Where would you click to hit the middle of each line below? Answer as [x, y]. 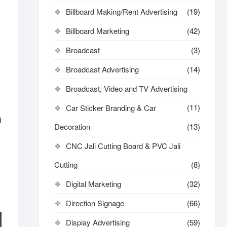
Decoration [72, 126]
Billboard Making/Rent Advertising [122, 11]
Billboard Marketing [98, 31]
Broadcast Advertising [102, 69]
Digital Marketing [93, 184]
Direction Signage [95, 203]
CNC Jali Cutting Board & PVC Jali [123, 146]
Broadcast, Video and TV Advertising [127, 88]
